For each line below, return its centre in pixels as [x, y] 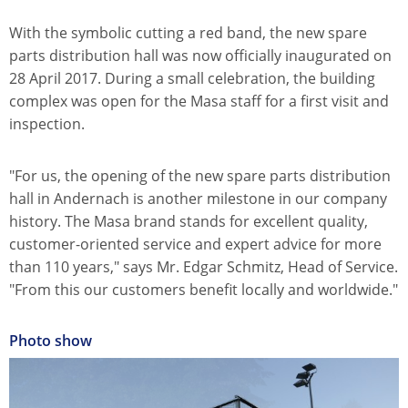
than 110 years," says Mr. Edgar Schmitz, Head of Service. [204, 267]
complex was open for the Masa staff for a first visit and [199, 102]
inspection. [47, 124]
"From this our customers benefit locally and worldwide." [204, 290]
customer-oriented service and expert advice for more [195, 245]
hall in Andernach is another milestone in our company [198, 199]
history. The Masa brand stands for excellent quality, [189, 222]
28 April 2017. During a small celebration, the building [192, 79]
